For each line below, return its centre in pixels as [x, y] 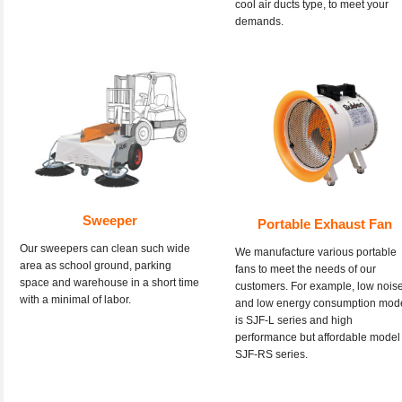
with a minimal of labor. [75, 299]
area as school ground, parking [96, 265]
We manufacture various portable [316, 253]
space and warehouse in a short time [109, 282]
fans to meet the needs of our [306, 270]
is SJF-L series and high [294, 321]
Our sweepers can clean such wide [105, 248]
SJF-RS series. [271, 355]
